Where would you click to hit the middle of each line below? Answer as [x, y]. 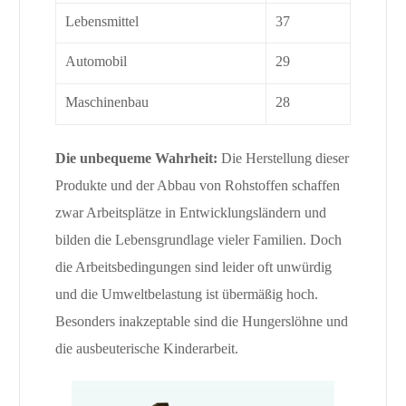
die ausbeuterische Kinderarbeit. [146, 348]
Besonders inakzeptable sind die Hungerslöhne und [201, 321]
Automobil [96, 61]
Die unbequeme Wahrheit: [138, 158]
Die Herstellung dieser [285, 158]
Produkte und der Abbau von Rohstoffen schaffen [197, 185]
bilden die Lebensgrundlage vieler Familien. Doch [198, 239]
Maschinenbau [106, 101]
